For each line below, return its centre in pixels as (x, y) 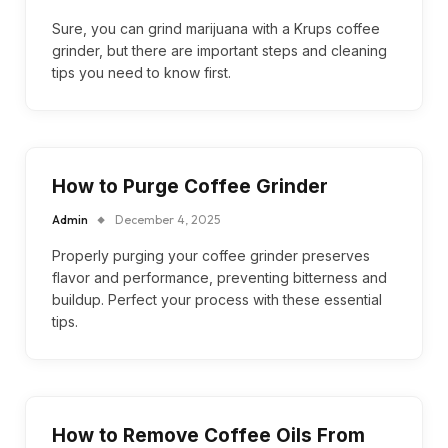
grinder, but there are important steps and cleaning (219, 50)
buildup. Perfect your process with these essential (217, 299)
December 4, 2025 (167, 219)
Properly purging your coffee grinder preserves (211, 255)
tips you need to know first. (141, 72)
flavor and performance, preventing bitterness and (219, 277)
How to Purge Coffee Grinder (190, 186)
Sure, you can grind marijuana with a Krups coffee (216, 28)
